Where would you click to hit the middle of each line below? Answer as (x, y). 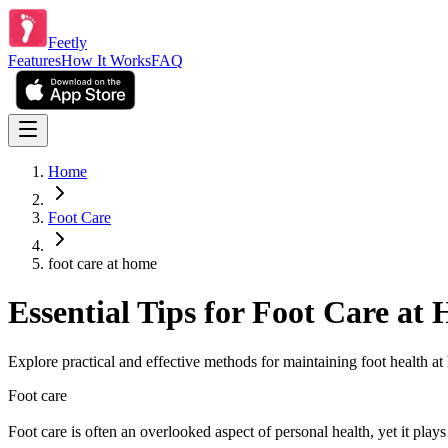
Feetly (67, 42)
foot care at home (102, 263)
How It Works (106, 60)
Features (34, 60)
